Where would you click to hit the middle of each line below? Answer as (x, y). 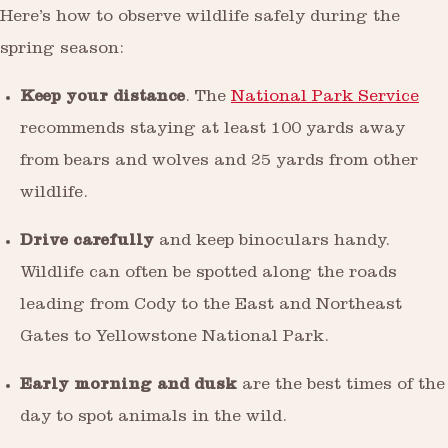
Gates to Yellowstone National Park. (174, 339)
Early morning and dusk (128, 387)
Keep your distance (102, 99)
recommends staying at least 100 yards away (212, 131)
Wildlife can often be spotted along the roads (208, 275)
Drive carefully (87, 243)
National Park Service (325, 99)
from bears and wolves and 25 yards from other (219, 163)
